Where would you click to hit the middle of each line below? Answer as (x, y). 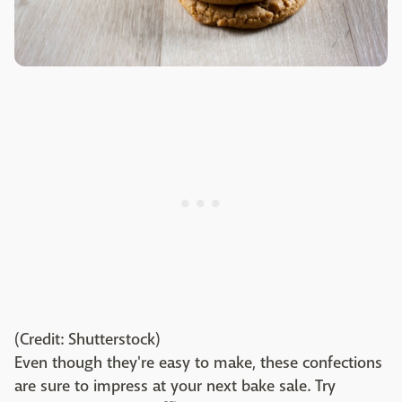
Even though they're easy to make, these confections (198, 363)
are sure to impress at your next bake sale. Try (175, 387)
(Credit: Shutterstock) (87, 340)
